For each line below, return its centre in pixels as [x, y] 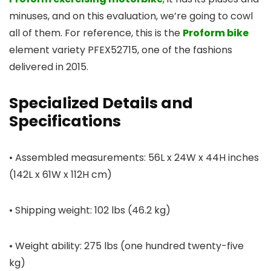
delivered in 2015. [49, 67]
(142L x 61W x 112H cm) [60, 175]
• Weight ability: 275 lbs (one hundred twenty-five [126, 246]
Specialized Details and [101, 103]
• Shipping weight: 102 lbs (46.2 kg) [90, 211]
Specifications [65, 122]
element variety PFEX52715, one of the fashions [121, 50]
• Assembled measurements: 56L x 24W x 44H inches [134, 158]
